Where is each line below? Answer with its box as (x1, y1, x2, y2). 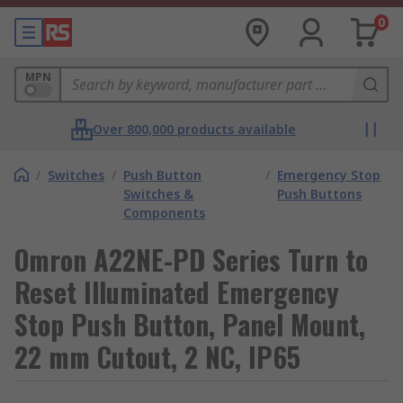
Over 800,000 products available (93, 121, 296, 138)
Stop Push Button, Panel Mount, (14, 304, 365, 345)
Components (123, 204, 205, 221)
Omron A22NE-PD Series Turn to (14, 239, 368, 280)
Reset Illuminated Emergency (14, 272, 339, 312)
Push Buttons (277, 185, 362, 202)
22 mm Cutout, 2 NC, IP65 (14, 336, 300, 377)
